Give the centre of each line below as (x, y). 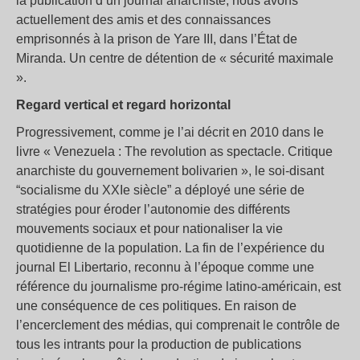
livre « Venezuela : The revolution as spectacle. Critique (174, 152)
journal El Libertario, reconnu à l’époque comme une (165, 268)
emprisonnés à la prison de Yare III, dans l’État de (157, 39)
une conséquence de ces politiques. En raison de (156, 306)
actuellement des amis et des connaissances (143, 20)
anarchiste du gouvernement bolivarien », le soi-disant (170, 171)
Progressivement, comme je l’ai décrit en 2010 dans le (170, 133)
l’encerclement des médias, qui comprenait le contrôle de (178, 325)
